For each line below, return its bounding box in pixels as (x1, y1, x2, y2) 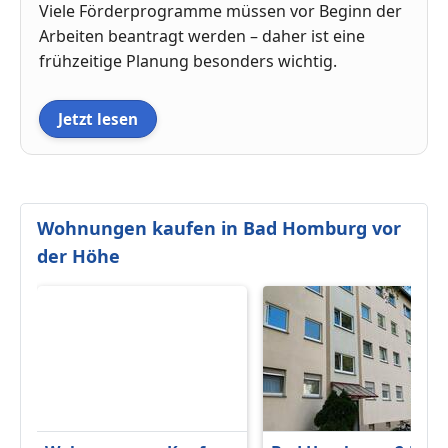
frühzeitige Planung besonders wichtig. (39, 49, 337, 72)
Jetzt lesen (58, 108, 138, 129)
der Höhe (37, 243, 120, 268)
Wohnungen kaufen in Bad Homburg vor (37, 215, 401, 240)
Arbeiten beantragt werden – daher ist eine (39, 24, 365, 47)
